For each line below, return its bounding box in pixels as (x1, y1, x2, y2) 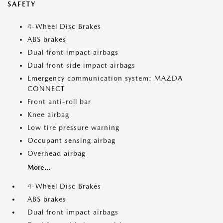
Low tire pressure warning (27, 123, 119, 131)
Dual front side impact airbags (27, 61, 135, 69)
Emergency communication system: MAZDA (27, 74, 183, 82)
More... (27, 163, 50, 171)
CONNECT (27, 85, 65, 93)
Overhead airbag (27, 149, 86, 157)
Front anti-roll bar (27, 98, 91, 106)
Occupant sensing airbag (27, 136, 115, 144)
